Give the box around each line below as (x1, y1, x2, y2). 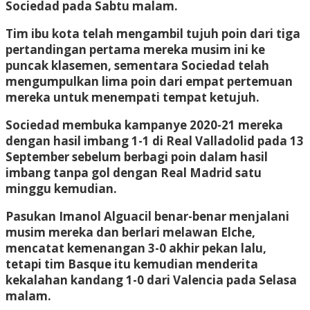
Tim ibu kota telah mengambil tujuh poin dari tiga (6, 25, 300, 42)
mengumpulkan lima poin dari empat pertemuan (6, 73, 293, 89)
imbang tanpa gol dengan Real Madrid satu (6, 164, 262, 181)
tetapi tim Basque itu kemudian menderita (6, 255, 258, 272)
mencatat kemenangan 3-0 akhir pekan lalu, (6, 239, 266, 256)
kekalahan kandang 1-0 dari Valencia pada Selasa (6, 271, 297, 288)
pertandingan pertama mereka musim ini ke (6, 41, 265, 57)
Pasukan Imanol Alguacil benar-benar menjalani (6, 208, 289, 224)
